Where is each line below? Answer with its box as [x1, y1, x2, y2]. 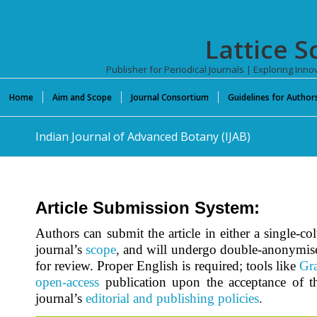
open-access [35, 275, 99, 290]
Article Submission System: [35, 198, 260, 218]
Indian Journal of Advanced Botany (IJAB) [35, 129, 250, 144]
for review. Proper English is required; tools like [35, 258, 296, 274]
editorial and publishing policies [86, 291, 259, 306]
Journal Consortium [131, 91, 209, 103]
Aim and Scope [52, 91, 112, 103]
